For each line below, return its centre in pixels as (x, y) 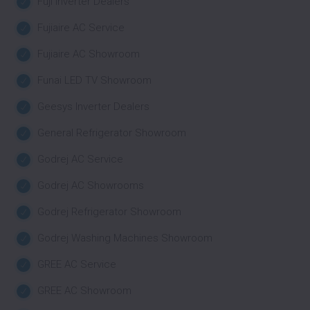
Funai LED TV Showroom (94, 80)
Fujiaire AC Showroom (89, 54)
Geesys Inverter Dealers (93, 107)
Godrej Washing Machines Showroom (125, 238)
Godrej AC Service (80, 159)
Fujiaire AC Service (81, 28)
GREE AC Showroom (84, 291)
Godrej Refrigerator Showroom (109, 212)
